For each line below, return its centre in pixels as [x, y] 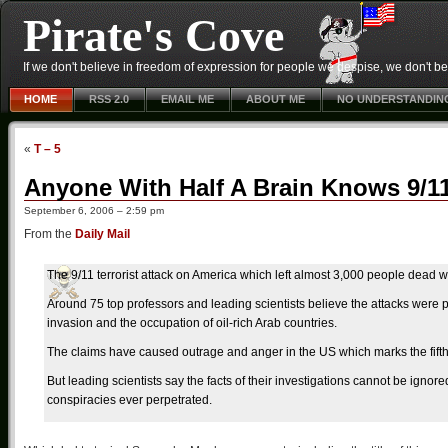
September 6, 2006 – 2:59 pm [94, 210]
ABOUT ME [275, 99]
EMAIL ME [187, 99]
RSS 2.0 [109, 99]
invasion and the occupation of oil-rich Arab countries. [192, 323]
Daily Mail [102, 234]
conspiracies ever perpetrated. [129, 400]
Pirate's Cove [153, 35]
